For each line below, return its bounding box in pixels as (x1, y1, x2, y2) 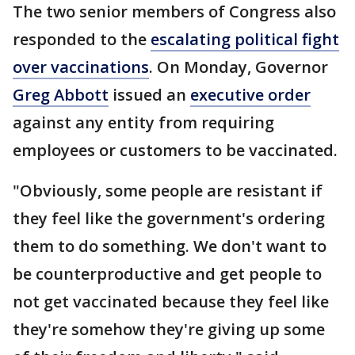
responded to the (13, 29, 151, 50)
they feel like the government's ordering (13, 208, 325, 229)
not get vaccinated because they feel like (13, 291, 329, 312)
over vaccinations (13, 56, 149, 78)
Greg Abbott (13, 84, 109, 105)
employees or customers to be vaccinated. (13, 139, 338, 161)
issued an (109, 84, 190, 105)
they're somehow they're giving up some (13, 319, 325, 340)
